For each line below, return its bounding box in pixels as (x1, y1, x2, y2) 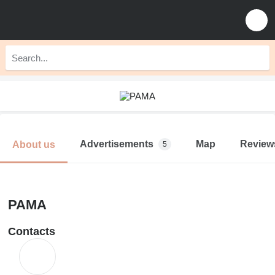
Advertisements (80, 139, 153, 149)
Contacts (8, 225, 55, 238)
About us (12, 139, 55, 150)
